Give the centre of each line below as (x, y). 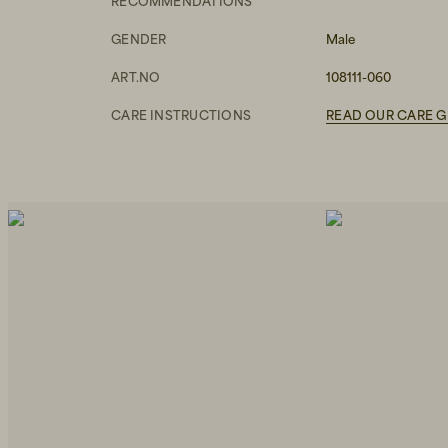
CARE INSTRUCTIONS (181, 115)
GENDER (139, 39)
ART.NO (136, 77)
